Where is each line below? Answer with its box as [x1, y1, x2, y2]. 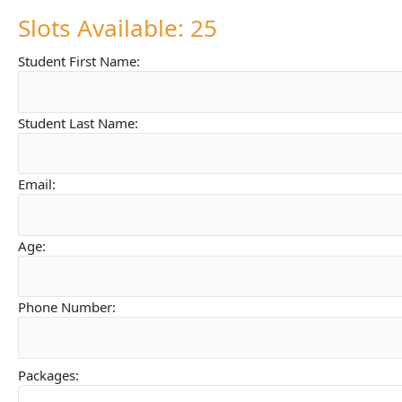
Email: [18, 175, 56, 193]
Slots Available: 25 [18, 12, 217, 44]
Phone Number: [18, 298, 116, 316]
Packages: [18, 365, 79, 384]
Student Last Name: [18, 113, 138, 132]
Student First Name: [18, 52, 140, 70]
